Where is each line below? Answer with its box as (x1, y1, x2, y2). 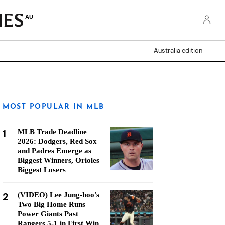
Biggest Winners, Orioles (18, 156, 99, 164)
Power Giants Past (18, 210, 78, 218)
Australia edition (154, 46, 202, 55)
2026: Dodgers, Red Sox (18, 137, 97, 145)
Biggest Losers (18, 166, 66, 174)
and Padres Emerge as (18, 147, 91, 155)
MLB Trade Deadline (18, 128, 87, 136)
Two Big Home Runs (18, 200, 85, 208)
